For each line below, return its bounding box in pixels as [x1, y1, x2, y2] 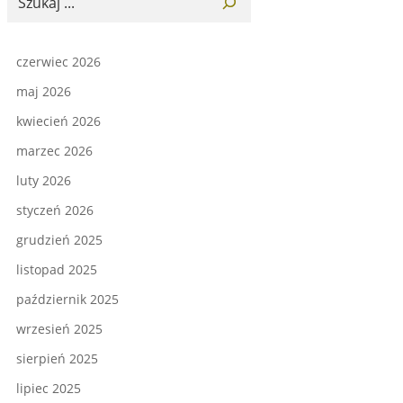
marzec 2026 [16, 142, 93, 160]
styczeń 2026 [16, 201, 94, 219]
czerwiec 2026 [16, 53, 101, 71]
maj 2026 [16, 83, 71, 101]
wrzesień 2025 [16, 320, 103, 338]
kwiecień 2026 [16, 112, 101, 130]
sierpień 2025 [16, 350, 98, 368]
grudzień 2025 [16, 231, 103, 249]
